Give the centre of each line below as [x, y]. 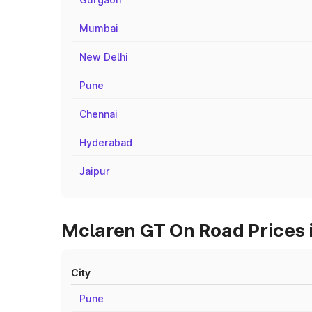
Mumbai [99, 28]
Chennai [99, 114]
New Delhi [104, 57]
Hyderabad [106, 142]
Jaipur [95, 171]
